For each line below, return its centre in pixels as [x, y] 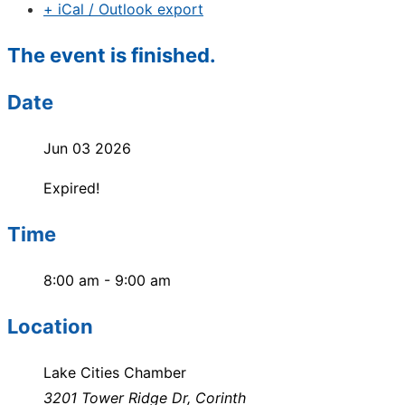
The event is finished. [112, 55]
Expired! [71, 188]
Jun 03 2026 [87, 148]
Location [50, 326]
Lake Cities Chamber [115, 372]
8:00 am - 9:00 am [107, 280]
